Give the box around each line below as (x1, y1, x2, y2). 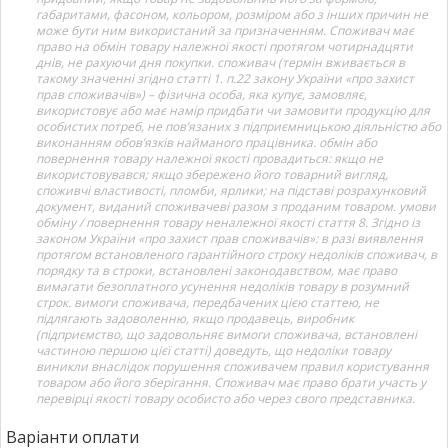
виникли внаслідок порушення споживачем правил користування (36, 357, 429, 375)
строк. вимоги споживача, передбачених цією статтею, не (36, 293, 379, 311)
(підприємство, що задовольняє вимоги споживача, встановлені (36, 325, 417, 343)
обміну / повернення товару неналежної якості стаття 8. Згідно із (36, 213, 420, 231)
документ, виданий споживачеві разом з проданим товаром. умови (36, 197, 436, 215)
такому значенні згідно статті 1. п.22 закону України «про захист (36, 69, 414, 87)
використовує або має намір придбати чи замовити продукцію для (36, 101, 430, 119)
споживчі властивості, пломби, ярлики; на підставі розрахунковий (36, 181, 426, 199)
